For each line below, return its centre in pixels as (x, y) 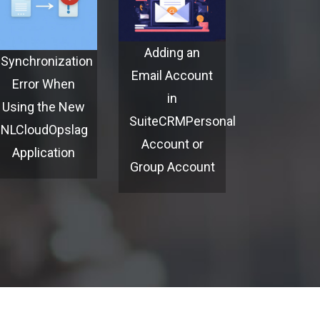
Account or (172, 144)
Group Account (172, 167)
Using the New (44, 107)
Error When (44, 84)
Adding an (172, 52)
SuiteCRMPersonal (182, 121)
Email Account (172, 75)
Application (44, 153)
